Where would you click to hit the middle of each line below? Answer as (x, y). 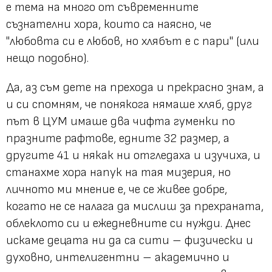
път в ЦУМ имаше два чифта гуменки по (121, 121)
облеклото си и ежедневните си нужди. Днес (128, 223)
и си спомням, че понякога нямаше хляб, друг (129, 104)
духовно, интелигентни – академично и (118, 257)
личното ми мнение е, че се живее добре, (117, 189)
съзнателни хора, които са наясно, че (109, 24)
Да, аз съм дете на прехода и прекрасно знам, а (135, 87)
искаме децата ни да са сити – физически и (130, 240)
